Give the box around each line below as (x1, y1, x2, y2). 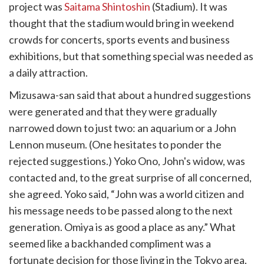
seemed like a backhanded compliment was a (9, 237, 211, 250)
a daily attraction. (9, 66, 88, 79)
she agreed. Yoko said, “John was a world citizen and (9, 187, 244, 200)
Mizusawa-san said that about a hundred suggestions (9, 88, 251, 101)
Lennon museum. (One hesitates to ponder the (9, 138, 222, 151)
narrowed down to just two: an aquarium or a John (9, 121, 236, 134)
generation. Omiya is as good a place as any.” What (9, 220, 236, 233)
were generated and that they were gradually (9, 105, 217, 118)
